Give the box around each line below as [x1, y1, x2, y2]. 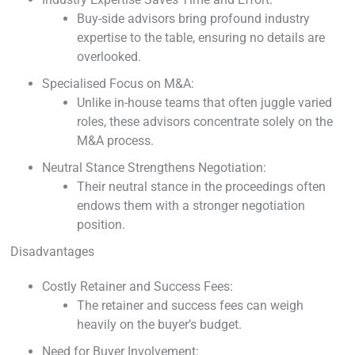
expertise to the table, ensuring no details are [77, 30, 325, 46]
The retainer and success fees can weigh [77, 298, 303, 314]
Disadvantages [10, 244, 94, 260]
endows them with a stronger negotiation [77, 198, 305, 214]
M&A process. [77, 133, 154, 149]
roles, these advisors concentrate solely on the [77, 114, 333, 130]
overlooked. [77, 49, 141, 65]
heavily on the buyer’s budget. [77, 317, 242, 333]
